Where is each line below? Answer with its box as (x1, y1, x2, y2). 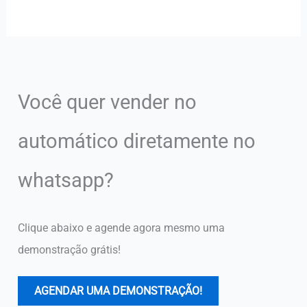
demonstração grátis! (18, 243, 121, 257)
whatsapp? (18, 168, 114, 192)
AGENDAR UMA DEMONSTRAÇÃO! (34, 284, 203, 298)
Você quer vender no (18, 90, 197, 114)
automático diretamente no (18, 129, 256, 153)
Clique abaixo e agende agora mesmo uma (18, 221, 225, 235)
